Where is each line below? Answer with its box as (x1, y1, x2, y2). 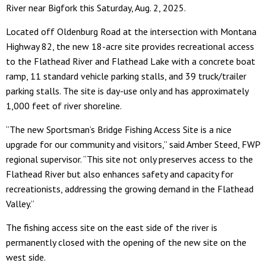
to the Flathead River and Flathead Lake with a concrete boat (6, 55, 255, 67)
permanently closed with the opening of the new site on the (6, 236, 246, 248)
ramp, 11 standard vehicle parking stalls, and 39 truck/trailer (6, 69, 246, 82)
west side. (6, 251, 46, 263)
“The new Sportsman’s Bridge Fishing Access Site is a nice (6, 123, 232, 135)
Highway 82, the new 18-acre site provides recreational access (6, 40, 254, 52)
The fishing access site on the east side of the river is (6, 221, 217, 233)
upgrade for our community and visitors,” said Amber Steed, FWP (6, 138, 260, 150)
